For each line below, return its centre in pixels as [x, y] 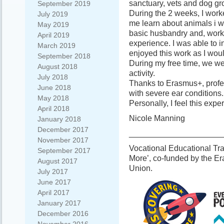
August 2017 [57, 161]
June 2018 [54, 87]
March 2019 [56, 45]
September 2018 [64, 56]
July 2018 [53, 77]
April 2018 [53, 108]
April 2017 [53, 192]
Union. [141, 168]
